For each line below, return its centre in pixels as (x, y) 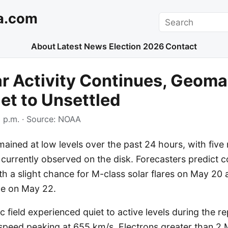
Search (173, 18)
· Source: (39, 119)
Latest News (82, 47)
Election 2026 (136, 47)
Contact (181, 47)
